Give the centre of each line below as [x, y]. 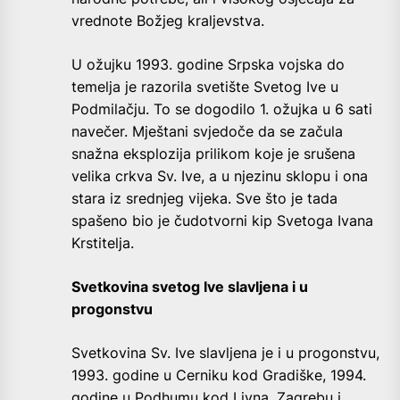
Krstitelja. [103, 243]
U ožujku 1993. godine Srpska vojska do [208, 65]
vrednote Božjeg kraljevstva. [168, 21]
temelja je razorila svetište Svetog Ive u [205, 87]
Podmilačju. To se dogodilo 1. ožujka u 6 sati [222, 109]
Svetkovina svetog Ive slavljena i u [190, 287]
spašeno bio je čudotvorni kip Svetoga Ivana [222, 221]
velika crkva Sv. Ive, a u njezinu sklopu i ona [220, 176]
